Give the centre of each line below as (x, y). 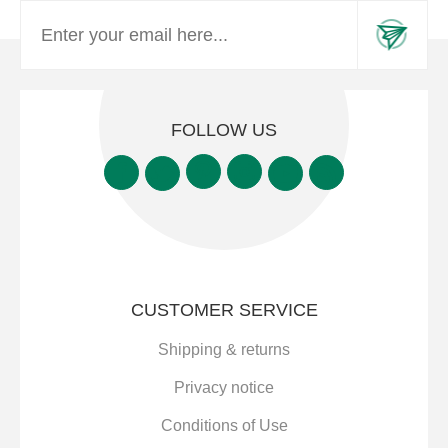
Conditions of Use (224, 426)
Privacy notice (224, 388)
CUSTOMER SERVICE (224, 310)
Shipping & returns (224, 350)
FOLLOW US (224, 130)
